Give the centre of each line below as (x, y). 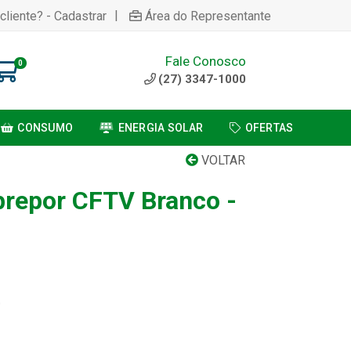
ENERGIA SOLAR (161, 128)
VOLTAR (222, 160)
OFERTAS (269, 128)
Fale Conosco (206, 61)
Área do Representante (208, 16)
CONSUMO (45, 128)
